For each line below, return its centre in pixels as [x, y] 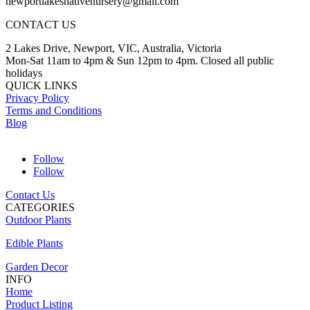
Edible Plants [34, 244]
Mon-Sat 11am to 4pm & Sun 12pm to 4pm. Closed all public [140, 61]
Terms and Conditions [54, 111]
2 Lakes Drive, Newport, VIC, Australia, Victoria [113, 48]
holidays [24, 73]
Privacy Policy [37, 98]
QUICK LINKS [42, 86]
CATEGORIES [40, 208]
